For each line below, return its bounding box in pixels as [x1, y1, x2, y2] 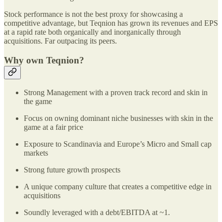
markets [24, 149, 48, 158]
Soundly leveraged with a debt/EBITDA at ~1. [24, 208, 170, 217]
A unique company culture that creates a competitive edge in [24, 182, 212, 191]
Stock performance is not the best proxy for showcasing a [4, 10, 183, 19]
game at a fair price [24, 123, 83, 132]
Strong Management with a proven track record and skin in [24, 88, 208, 97]
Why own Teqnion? [4, 55, 84, 65]
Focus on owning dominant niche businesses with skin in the [24, 114, 213, 123]
